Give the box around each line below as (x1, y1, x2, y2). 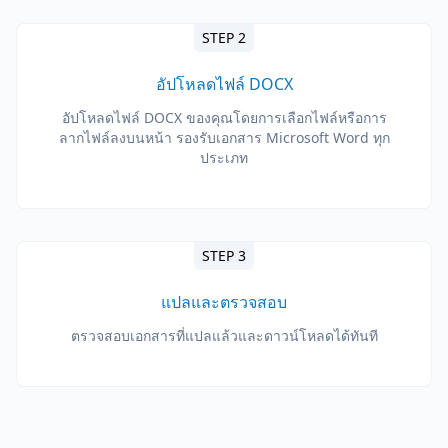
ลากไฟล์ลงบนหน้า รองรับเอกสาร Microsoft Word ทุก (58, 128, 390, 147)
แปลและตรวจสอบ (161, 291, 287, 313)
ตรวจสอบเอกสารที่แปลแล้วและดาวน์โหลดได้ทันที (70, 326, 378, 345)
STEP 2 (202, 28, 246, 47)
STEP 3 (202, 246, 246, 265)
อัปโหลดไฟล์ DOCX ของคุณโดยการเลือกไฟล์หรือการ (61, 108, 387, 127)
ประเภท (200, 148, 248, 167)
